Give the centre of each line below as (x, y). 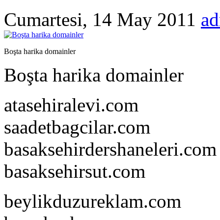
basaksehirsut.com (75, 171)
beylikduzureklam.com (93, 201)
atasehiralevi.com (71, 105)
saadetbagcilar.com (77, 127)
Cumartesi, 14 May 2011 (100, 20)
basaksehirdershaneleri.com (110, 149)
